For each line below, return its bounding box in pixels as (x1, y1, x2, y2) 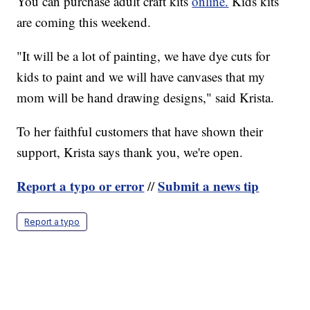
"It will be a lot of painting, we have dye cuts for (17, 46, 271, 64)
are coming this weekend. (17, 12, 152, 30)
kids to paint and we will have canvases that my (17, 67, 266, 85)
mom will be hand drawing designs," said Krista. (17, 88, 275, 106)
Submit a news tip (158, 176, 259, 195)
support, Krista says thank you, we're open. (17, 143, 244, 161)
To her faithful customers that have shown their (17, 122, 264, 140)
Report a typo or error (17, 176, 145, 195)
